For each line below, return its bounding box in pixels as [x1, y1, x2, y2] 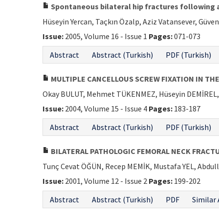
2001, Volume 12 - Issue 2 [64, 176, 149, 186]
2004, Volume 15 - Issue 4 [64, 104, 149, 113]
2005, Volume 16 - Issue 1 [64, 31, 149, 41]
